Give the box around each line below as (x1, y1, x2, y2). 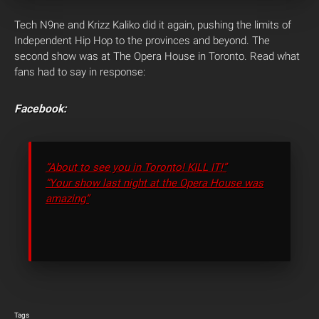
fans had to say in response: (14, 66, 145, 79)
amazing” (46, 192, 89, 206)
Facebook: (14, 102, 66, 116)
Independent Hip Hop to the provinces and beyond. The (14, 34, 270, 48)
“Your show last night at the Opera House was (46, 177, 263, 190)
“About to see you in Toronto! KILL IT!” (46, 161, 226, 174)
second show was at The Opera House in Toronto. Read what (14, 50, 300, 63)
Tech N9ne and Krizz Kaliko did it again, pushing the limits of (14, 19, 291, 32)
